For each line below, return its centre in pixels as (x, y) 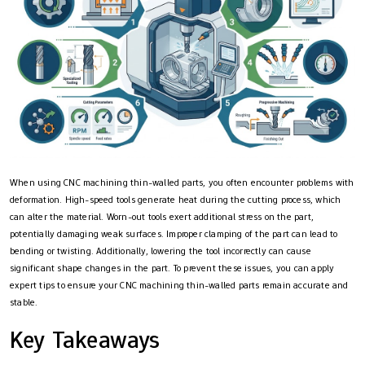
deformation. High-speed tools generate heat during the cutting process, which (176, 200)
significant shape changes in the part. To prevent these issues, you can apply (172, 268)
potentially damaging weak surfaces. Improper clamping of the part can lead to (174, 234)
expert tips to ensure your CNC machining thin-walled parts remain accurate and (179, 286)
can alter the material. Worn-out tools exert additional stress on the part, (162, 217)
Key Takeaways (85, 340)
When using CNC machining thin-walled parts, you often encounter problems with (182, 183)
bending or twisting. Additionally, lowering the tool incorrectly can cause (161, 251)
